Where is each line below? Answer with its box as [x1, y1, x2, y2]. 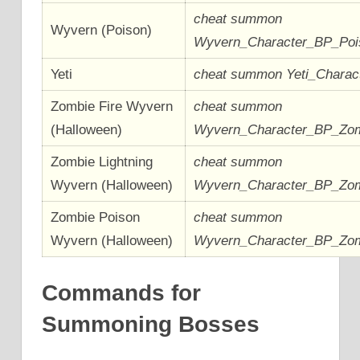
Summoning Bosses [42, 312, 260, 337]
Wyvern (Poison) [51, 22, 153, 38]
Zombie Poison [51, 209, 141, 225]
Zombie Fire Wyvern [51, 98, 174, 114]
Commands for [42, 280, 201, 306]
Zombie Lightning [51, 153, 153, 170]
